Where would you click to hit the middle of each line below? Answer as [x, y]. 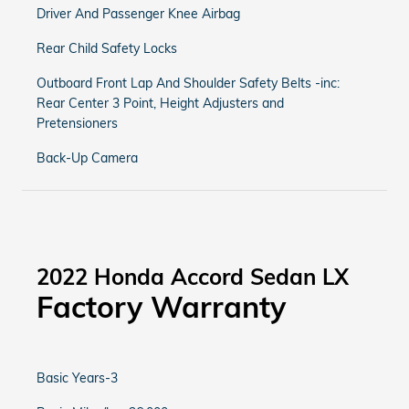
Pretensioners [77, 123]
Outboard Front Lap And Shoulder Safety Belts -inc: [188, 83]
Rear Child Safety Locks [107, 48]
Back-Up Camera [87, 158]
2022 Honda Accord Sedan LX [193, 277]
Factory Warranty [161, 307]
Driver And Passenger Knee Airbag [138, 14]
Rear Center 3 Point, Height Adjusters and [160, 103]
